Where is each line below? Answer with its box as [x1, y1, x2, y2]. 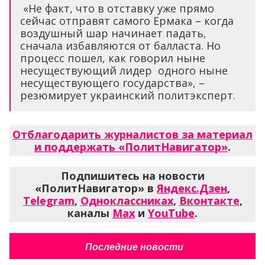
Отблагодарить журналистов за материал [12, 127, 253, 141]
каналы [67, 205, 112, 220]
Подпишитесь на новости [60, 168, 205, 183]
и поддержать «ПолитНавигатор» [34, 139, 228, 154]
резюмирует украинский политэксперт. [20, 88, 235, 102]
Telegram [22, 193, 75, 208]
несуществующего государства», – [20, 75, 205, 90]
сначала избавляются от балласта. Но [20, 38, 221, 53]
